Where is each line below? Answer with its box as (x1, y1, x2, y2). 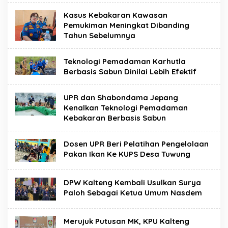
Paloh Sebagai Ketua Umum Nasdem (64, 188, 202, 198)
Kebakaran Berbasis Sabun (64, 113, 166, 123)
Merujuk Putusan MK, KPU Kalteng (64, 216, 189, 226)
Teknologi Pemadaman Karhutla (64, 56, 186, 67)
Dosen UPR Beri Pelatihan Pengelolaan (64, 139, 209, 149)
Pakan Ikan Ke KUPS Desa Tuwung (64, 149, 190, 159)
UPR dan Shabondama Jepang (64, 93, 178, 103)
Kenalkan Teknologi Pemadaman (64, 103, 188, 113)
